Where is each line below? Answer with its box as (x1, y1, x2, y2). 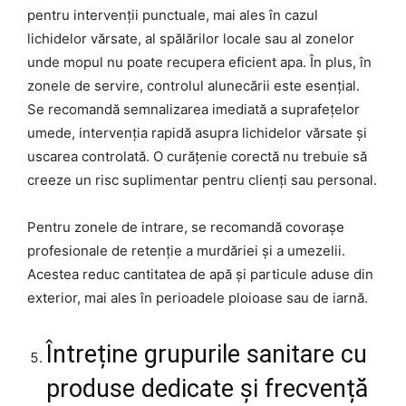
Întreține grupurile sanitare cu (46, 339, 367, 369)
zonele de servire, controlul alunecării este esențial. (27, 76, 360, 94)
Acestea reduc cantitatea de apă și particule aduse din (27, 265, 373, 283)
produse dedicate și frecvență (46, 373, 368, 403)
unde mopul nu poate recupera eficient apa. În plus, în (27, 53, 372, 71)
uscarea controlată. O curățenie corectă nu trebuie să (27, 147, 367, 165)
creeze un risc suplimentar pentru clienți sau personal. (27, 170, 377, 188)
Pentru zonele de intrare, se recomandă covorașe (27, 217, 344, 236)
